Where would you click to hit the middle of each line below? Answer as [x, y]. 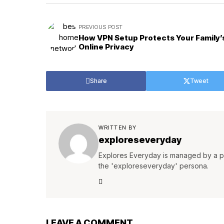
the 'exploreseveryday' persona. [153, 166]
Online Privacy [106, 47]
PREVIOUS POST [101, 27]
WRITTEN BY [117, 128]
